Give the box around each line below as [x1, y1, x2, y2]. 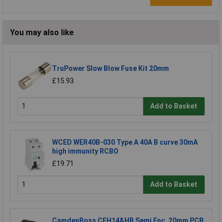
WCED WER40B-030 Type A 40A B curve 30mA [52, 138, 198, 146]
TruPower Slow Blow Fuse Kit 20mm [52, 64, 169, 72]
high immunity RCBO [52, 147, 118, 155]
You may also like [10, 27, 74, 37]
